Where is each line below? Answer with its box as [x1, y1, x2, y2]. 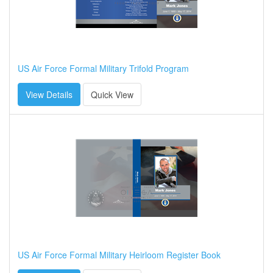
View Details [26, 88, 73, 101]
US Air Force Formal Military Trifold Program [18, 62, 189, 74]
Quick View [91, 88, 133, 101]
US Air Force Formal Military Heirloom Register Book [18, 248, 221, 261]
